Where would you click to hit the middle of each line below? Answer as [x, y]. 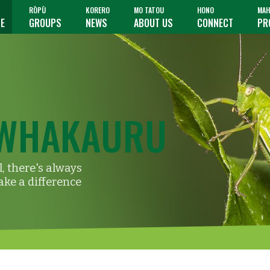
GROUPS [45, 23]
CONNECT [215, 23]
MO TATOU [149, 10]
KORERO [98, 10]
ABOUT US [153, 23]
